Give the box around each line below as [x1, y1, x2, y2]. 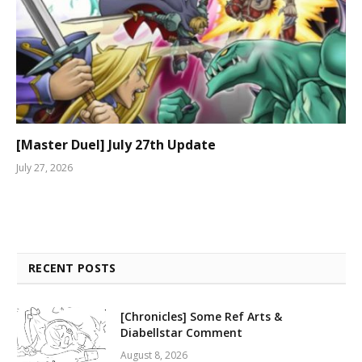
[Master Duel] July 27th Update [16, 136, 216, 154]
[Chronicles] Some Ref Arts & [120, 309, 282, 325]
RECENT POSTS [28, 260, 116, 276]
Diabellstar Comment [120, 325, 242, 341]
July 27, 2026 [16, 161, 73, 175]
